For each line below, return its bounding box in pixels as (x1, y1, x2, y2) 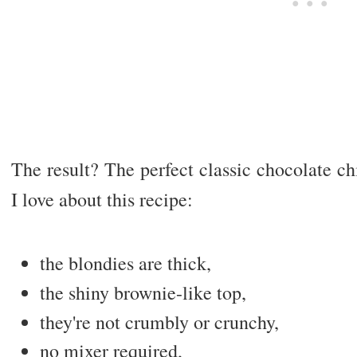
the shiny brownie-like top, (39, 279, 246, 305)
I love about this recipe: (10, 186, 193, 213)
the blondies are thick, (39, 250, 211, 277)
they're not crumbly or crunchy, (39, 308, 279, 335)
